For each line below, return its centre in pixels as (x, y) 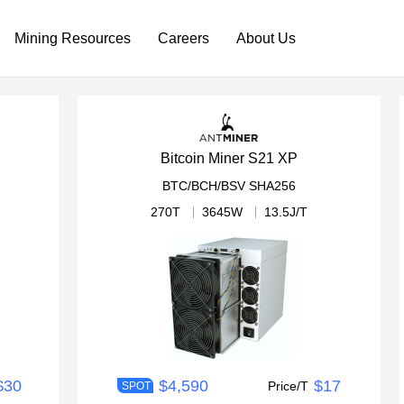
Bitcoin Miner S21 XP (229, 159)
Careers (184, 38)
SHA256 (272, 186)
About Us (266, 38)
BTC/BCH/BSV (203, 186)
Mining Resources (73, 38)
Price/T (289, 386)
